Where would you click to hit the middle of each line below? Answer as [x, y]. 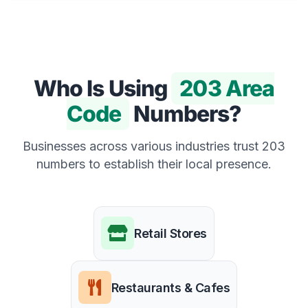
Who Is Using [102, 88]
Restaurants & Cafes [170, 287]
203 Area [227, 88]
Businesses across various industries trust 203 [154, 146]
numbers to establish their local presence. [154, 164]
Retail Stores [170, 233]
